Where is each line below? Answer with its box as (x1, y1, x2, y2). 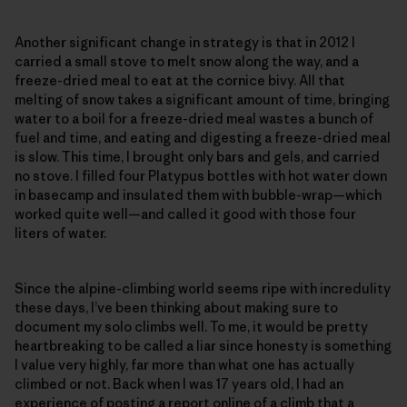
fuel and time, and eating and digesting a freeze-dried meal (15, 128, 391, 146)
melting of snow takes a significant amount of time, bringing (15, 90, 390, 108)
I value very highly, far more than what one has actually (15, 355, 354, 373)
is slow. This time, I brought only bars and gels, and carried (15, 147, 380, 165)
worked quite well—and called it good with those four (15, 204, 356, 223)
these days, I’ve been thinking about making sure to (15, 298, 338, 316)
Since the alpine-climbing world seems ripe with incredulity (15, 279, 391, 297)
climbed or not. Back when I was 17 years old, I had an (15, 374, 343, 392)
